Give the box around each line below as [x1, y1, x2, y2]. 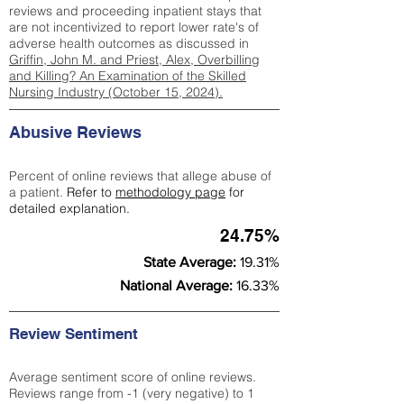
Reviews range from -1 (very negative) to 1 [9, 385, 254, 401]
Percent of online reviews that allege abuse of [9, 168, 271, 184]
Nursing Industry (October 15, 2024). [9, 84, 223, 100]
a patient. [9, 184, 67, 200]
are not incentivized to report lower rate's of [9, 19, 259, 35]
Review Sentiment [9, 325, 142, 343]
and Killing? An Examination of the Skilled [9, 68, 246, 84]
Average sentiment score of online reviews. [9, 369, 256, 385]
